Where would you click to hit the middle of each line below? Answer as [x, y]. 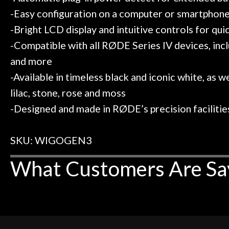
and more [31, 61]
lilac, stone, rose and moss [68, 93]
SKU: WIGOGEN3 [51, 140]
